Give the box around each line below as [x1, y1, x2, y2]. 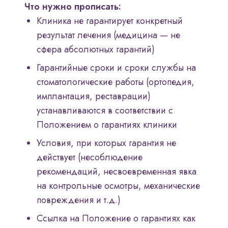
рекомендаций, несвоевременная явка [37, 165, 196, 179]
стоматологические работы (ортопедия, [37, 75, 194, 89]
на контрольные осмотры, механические [37, 179, 200, 193]
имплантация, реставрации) [37, 90, 151, 103]
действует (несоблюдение [37, 151, 142, 164]
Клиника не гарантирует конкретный [37, 14, 183, 28]
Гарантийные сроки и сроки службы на [37, 61, 196, 75]
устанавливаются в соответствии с [37, 104, 173, 118]
